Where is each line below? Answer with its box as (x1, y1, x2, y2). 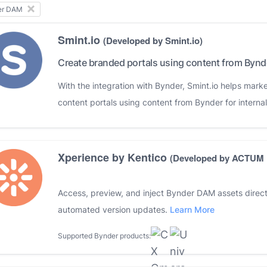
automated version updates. (58, 204, 170, 215)
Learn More (170, 204, 215, 215)
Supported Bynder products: (58, 231, 151, 241)
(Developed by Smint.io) (103, 34, 203, 48)
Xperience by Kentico (58, 150, 170, 166)
